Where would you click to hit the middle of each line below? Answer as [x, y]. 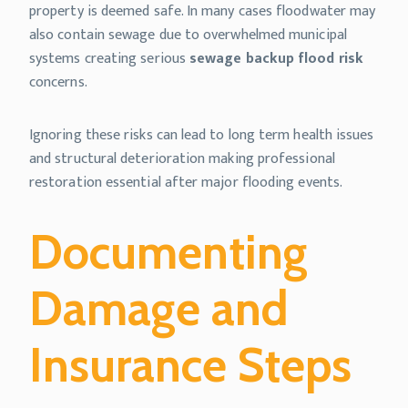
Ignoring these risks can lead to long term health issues [202, 136]
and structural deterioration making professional [182, 159]
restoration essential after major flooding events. [186, 183]
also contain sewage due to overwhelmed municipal [188, 36]
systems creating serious [110, 59]
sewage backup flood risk [276, 59]
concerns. [58, 83]
